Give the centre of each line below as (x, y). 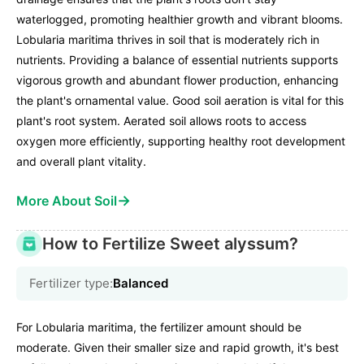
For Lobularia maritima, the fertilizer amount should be (159, 327)
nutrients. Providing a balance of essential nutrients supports (177, 60)
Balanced (141, 284)
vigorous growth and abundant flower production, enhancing (178, 80)
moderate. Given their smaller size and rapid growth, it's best (178, 348)
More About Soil (67, 201)
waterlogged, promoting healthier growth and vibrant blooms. (180, 19)
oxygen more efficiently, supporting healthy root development (181, 141)
